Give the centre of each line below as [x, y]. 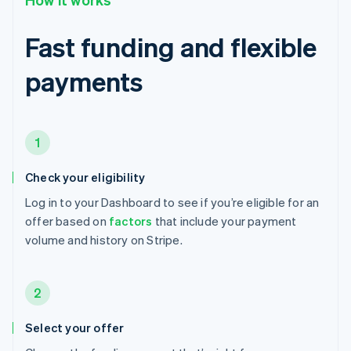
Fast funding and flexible [171, 46]
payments [84, 81]
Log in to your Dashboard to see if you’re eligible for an [172, 202]
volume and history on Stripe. [104, 239]
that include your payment [224, 221]
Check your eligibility [85, 177]
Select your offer [75, 327]
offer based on [67, 221]
